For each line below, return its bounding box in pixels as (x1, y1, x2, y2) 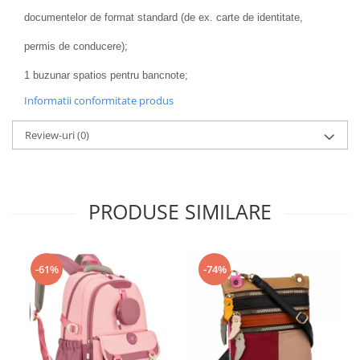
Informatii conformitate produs (24, 92, 174, 108)
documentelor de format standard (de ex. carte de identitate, (24, 10, 303, 23)
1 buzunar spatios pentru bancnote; (24, 68, 188, 81)
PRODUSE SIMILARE (88, 197, 272, 225)
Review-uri (25, 127, 77, 142)
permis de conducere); (24, 39, 128, 52)
